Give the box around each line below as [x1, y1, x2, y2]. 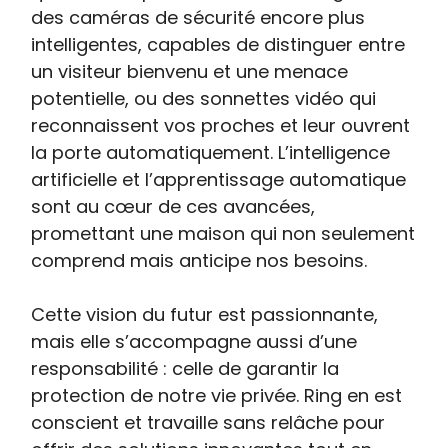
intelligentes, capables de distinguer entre [31, 32, 406, 58]
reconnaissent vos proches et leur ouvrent [31, 113, 411, 139]
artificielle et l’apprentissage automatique [31, 167, 407, 193]
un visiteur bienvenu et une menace [31, 59, 349, 85]
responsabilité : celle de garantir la [31, 356, 340, 382]
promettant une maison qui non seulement [31, 221, 416, 247]
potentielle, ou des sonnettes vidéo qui [31, 86, 377, 112]
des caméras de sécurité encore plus [31, 5, 366, 31]
